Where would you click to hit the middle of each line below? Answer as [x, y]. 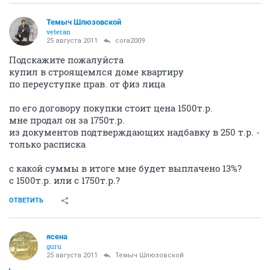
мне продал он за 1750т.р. [67, 120]
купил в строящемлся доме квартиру [96, 71]
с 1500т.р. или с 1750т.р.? [64, 180]
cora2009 [130, 40]
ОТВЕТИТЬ [26, 200]
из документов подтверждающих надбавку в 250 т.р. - [134, 132]
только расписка [47, 144]
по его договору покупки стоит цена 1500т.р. [111, 108]
